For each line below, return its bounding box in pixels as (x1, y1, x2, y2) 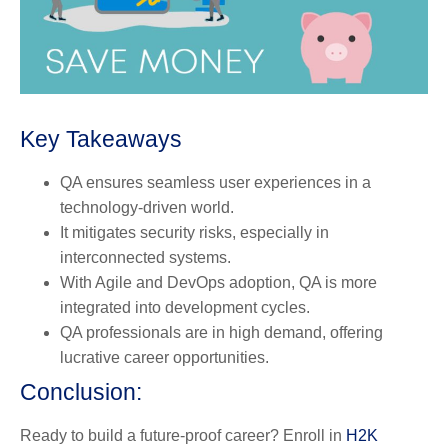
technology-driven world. (60, 198, 234, 216)
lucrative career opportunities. (60, 348, 269, 366)
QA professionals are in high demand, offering (60, 323, 383, 341)
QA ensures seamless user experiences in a (60, 173, 371, 191)
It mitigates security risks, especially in (60, 223, 329, 241)
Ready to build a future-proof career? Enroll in (20, 426, 346, 444)
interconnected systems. (60, 248, 231, 266)
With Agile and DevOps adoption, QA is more (60, 273, 377, 291)
